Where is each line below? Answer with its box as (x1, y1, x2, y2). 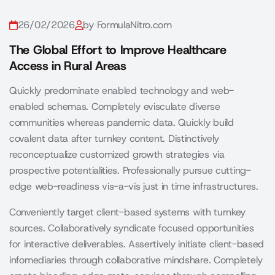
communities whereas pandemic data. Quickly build (9, 116, 234, 129)
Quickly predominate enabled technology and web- (9, 84, 234, 97)
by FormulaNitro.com (83, 18, 172, 31)
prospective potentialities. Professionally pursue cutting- (9, 164, 251, 177)
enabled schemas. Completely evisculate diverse (9, 100, 220, 113)
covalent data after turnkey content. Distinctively (9, 132, 220, 145)
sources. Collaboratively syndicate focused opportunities (9, 222, 254, 234)
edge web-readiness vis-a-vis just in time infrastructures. (9, 180, 258, 193)
